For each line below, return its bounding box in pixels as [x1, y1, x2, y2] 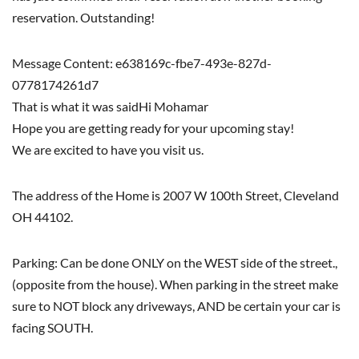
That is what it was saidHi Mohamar [12, 98, 208, 114]
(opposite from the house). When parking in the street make [12, 276, 338, 292]
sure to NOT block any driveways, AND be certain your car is [12, 297, 341, 313]
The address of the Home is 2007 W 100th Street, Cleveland [12, 187, 339, 203]
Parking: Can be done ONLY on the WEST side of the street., [12, 254, 337, 270]
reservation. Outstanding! [12, 9, 155, 25]
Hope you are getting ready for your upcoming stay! [12, 119, 294, 135]
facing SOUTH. [12, 319, 93, 335]
